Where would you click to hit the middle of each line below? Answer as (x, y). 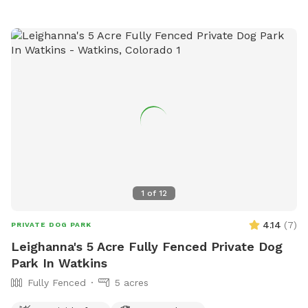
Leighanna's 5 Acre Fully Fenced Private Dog (147, 246)
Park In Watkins (59, 263)
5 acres (132, 282)
